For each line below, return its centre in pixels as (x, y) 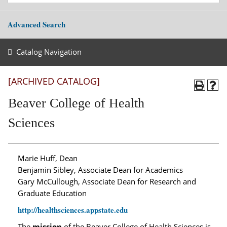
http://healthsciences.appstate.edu (73, 210)
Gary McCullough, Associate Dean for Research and (107, 181)
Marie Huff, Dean (48, 158)
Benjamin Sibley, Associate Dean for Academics (100, 170)
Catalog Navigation (49, 52)
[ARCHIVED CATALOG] (54, 81)
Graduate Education (52, 193)
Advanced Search (36, 25)
